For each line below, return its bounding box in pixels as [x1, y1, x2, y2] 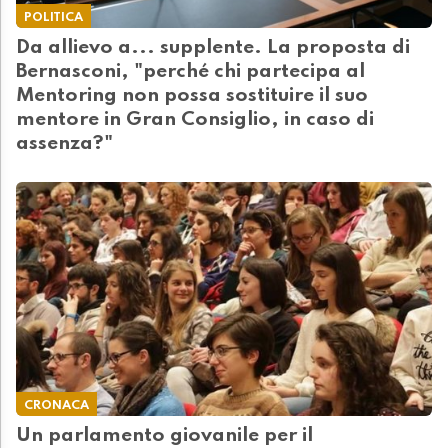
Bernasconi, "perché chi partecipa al [16, 62, 365, 83]
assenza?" [16, 134, 113, 155]
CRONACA [24, 399, 89, 413]
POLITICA [24, 11, 83, 25]
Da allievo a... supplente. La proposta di [16, 38, 410, 59]
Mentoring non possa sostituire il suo [16, 86, 368, 107]
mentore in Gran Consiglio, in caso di [16, 110, 374, 131]
